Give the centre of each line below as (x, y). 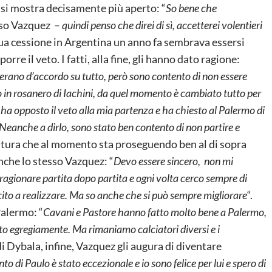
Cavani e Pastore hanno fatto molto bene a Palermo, (155, 212)
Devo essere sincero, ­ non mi (173, 161)
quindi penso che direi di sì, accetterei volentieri (161, 25)
